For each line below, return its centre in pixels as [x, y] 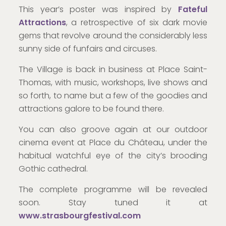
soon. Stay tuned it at [113, 203]
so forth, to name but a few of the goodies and [113, 96]
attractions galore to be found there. [91, 109]
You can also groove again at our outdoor [113, 130]
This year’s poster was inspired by [98, 10]
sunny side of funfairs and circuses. [88, 49]
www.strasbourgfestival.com [79, 216]
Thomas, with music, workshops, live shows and [113, 83]
